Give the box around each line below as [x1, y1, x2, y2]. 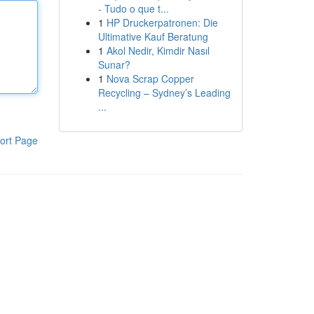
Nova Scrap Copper [106, 71, 194, 86]
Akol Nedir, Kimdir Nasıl [106, 43, 210, 57]
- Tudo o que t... [97, 1, 169, 15]
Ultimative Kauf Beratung [97, 29, 208, 43]
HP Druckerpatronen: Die [106, 15, 218, 29]
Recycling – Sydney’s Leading [97, 86, 231, 100]
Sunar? [97, 57, 130, 71]
